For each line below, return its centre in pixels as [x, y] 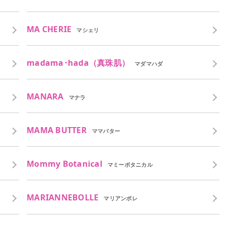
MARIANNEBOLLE [63, 198]
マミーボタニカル [130, 165]
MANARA [45, 96]
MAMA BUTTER [57, 130]
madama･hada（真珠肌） [78, 63]
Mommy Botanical [65, 164]
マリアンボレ [121, 198]
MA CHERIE [49, 29]
